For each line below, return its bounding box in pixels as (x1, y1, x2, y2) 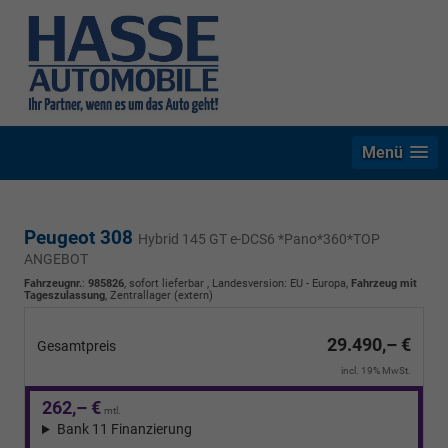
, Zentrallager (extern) (105, 289, 213, 303)
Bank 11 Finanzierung (56, 421, 192, 438)
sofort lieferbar (129, 277, 204, 291)
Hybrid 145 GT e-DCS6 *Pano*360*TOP (138, 231, 380, 248)
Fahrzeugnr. (24, 277, 82, 291)
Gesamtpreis (37, 338, 116, 355)
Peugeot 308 (24, 226, 138, 250)
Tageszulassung (24, 289, 105, 303)
